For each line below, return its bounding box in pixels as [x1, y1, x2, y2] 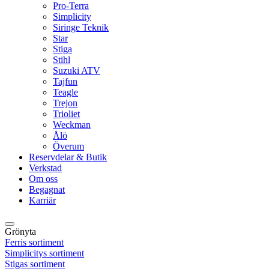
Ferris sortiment [5, 237, 64, 248]
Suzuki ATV [53, 65, 100, 76]
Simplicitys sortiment [5, 248, 84, 259]
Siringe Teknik [53, 22, 109, 33]
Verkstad [29, 163, 62, 174]
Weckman [53, 119, 91, 130]
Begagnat [29, 184, 65, 195]
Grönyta [5, 226, 36, 237]
